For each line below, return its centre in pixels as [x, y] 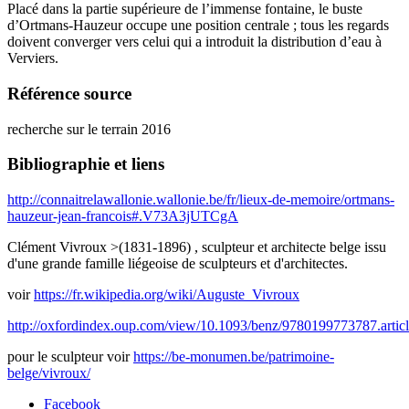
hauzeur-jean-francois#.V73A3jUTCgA [123, 216]
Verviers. [33, 58]
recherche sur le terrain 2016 [89, 129]
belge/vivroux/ [49, 373]
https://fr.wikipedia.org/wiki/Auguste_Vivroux [167, 295]
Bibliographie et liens [86, 164]
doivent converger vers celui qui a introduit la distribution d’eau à [194, 42]
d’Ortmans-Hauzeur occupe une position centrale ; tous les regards [198, 26]
